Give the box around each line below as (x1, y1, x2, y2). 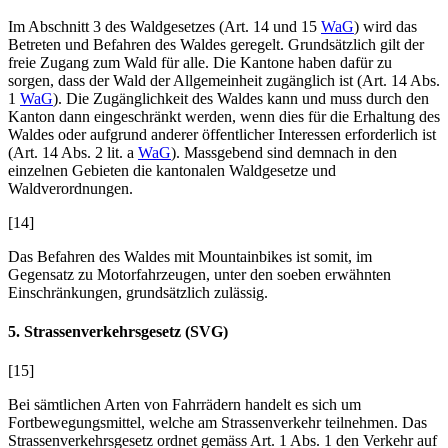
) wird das (354, 17, 417, 35)
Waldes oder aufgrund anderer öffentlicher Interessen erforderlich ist (8, 125, 436, 143)
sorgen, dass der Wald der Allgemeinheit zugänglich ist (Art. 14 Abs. (8, 71, 440, 89)
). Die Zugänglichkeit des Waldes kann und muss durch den (53, 89, 429, 107)
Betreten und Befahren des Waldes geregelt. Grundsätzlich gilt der (8, 35, 424, 53)
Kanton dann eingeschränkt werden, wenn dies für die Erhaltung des (8, 107, 440, 125)
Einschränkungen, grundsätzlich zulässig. (8, 283, 268, 301)
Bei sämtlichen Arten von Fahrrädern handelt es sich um (8, 396, 361, 414)
